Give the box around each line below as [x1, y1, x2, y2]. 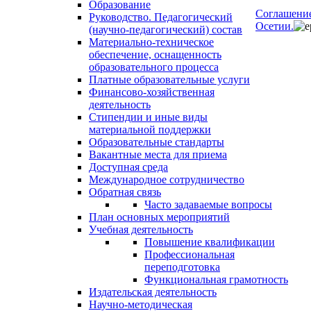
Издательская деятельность [89, 286, 217, 298]
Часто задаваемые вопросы [144, 199, 272, 210]
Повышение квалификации [144, 236, 275, 248]
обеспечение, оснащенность [89, 49, 221, 60]
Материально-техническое [89, 36, 214, 48]
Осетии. [255, 19, 294, 32]
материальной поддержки [89, 124, 211, 135]
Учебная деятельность [89, 224, 193, 235]
